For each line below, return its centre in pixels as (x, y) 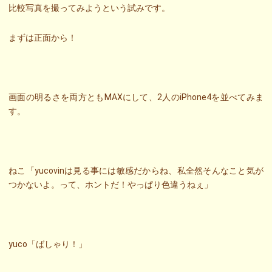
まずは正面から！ (42, 37)
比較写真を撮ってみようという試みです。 (89, 8)
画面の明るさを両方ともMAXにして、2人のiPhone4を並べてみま (136, 97)
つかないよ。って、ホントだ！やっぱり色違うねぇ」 (110, 184)
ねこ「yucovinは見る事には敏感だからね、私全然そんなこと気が (136, 170)
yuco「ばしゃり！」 (48, 244)
